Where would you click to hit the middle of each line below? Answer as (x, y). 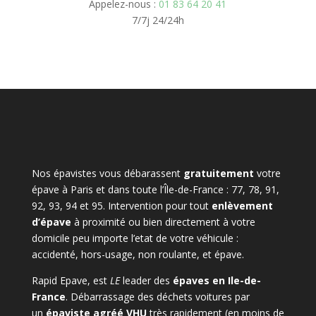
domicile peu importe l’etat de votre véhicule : (135, 238)
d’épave (51, 222)
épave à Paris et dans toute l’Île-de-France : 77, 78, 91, (155, 189)
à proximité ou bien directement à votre (163, 222)
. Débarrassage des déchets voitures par (157, 297)
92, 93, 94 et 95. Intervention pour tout (121, 206)
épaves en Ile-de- (217, 280)
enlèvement (242, 206)
